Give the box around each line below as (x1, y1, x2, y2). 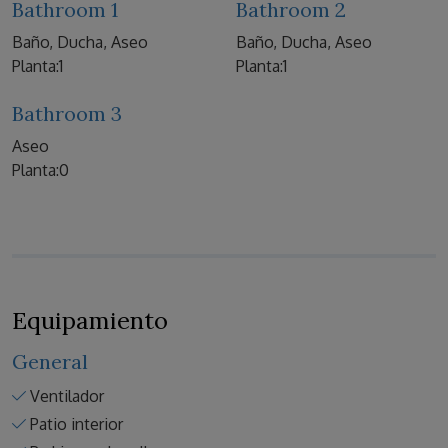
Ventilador (30, 386, 104, 407)
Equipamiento (12, 305, 168, 336)
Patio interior (30, 414, 123, 435)
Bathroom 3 (12, 101, 122, 127)
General (12, 349, 88, 375)
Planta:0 (12, 160, 69, 181)
